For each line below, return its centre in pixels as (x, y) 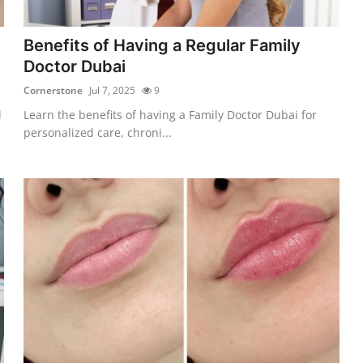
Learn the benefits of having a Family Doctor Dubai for (171, 114)
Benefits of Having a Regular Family (162, 45)
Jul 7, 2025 (113, 90)
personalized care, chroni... (98, 132)
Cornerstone (53, 90)
